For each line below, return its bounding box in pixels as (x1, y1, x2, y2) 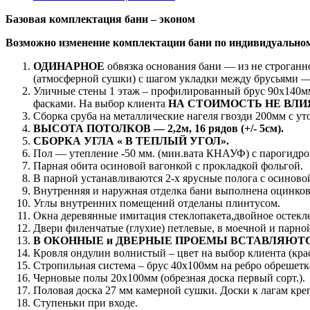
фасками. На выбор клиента (33, 97, 168, 109)
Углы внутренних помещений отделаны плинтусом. (33, 197, 280, 209)
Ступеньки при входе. (33, 296, 138, 309)
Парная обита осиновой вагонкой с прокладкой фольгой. (33, 159, 303, 172)
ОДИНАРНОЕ (33, 60, 104, 72)
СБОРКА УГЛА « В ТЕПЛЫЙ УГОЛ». (33, 134, 229, 147)
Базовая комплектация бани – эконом (6, 12, 195, 25)
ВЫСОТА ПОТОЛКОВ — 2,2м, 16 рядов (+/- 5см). (33, 122, 284, 134)
